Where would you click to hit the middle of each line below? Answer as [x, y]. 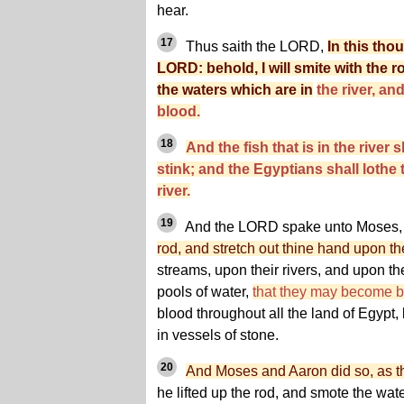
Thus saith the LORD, [255, 47]
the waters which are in [235, 90]
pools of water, [205, 292]
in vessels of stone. [218, 335]
